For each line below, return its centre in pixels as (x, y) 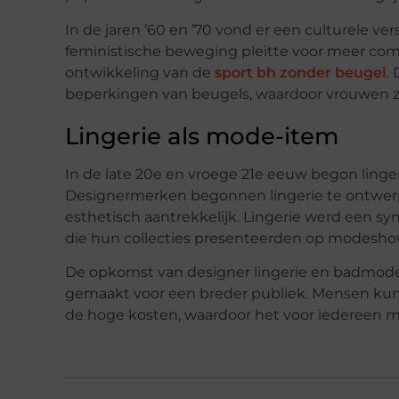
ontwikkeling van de (140, 72)
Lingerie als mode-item (202, 136)
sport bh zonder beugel (301, 72)
